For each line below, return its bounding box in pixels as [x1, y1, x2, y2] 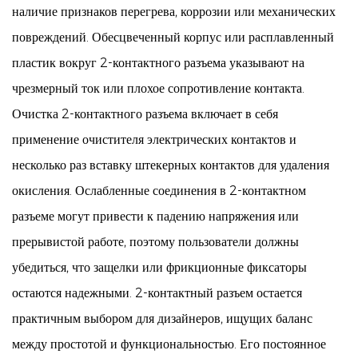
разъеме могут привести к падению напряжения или [12, 209, 299, 224]
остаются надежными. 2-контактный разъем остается [12, 285, 302, 300]
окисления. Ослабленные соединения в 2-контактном [12, 183, 306, 198]
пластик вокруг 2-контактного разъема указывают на [12, 55, 304, 70]
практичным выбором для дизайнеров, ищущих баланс [12, 311, 312, 326]
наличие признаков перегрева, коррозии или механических [12, 4, 336, 19]
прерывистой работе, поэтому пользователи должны [12, 234, 299, 249]
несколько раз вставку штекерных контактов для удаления [12, 157, 329, 173]
